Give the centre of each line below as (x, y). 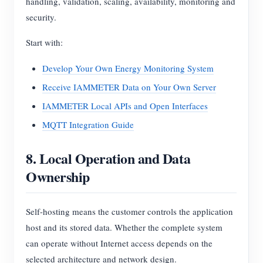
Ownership (58, 177)
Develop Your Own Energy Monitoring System (128, 68)
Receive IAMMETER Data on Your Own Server (129, 87)
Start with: (44, 43)
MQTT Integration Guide (88, 125)
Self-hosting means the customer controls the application (129, 212)
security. (41, 17)
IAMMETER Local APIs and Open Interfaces (125, 106)
